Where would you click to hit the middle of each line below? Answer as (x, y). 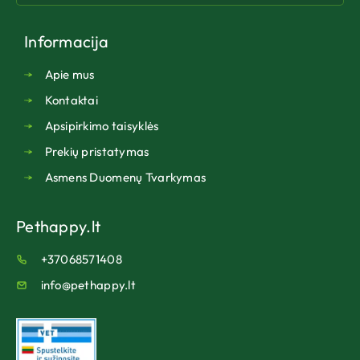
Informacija (67, 42)
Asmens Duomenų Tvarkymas (125, 178)
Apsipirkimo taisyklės (102, 126)
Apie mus (70, 75)
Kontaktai (72, 100)
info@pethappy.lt (88, 285)
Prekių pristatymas (97, 152)
